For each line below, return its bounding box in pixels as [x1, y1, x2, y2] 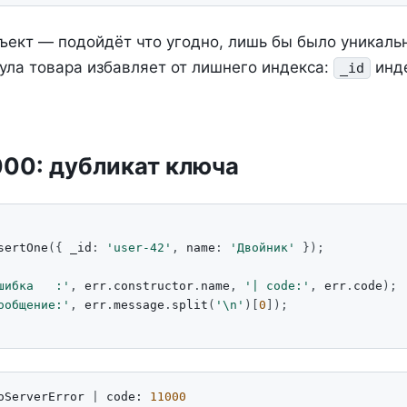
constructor [114, 278, 194, 293]
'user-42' [106, 240, 172, 254]
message [114, 297, 164, 312]
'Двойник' [230, 240, 295, 254]
